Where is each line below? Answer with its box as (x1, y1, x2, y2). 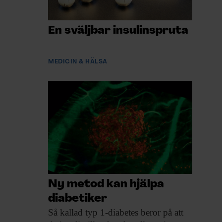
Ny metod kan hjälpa (48, 179, 164, 191)
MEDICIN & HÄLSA (48, 58, 108, 65)
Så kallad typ (48, 207, 98, 218)
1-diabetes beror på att (98, 207, 183, 218)
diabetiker (48, 193, 107, 205)
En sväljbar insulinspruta (48, 25, 188, 37)
